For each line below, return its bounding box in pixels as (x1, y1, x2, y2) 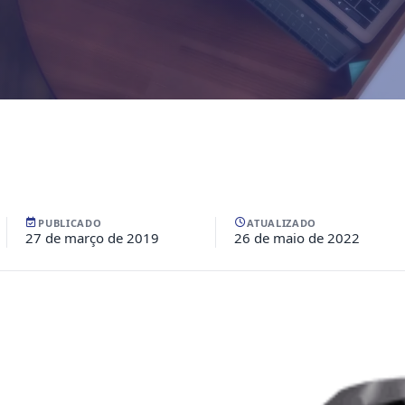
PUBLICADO (38, 215, 102, 230)
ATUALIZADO (247, 215, 316, 230)
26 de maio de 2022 (234, 228, 360, 247)
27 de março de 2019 (25, 228, 159, 247)
